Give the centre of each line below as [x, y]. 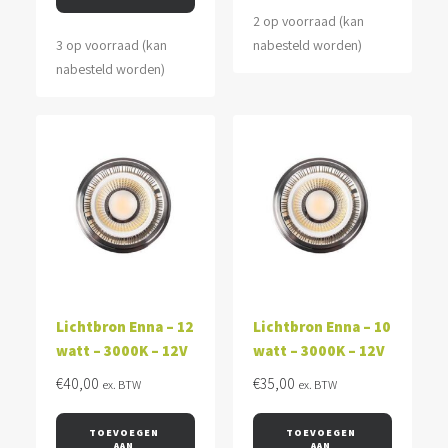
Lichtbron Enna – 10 [322, 326]
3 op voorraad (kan [111, 45]
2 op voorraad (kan [308, 21]
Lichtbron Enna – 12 [125, 326]
